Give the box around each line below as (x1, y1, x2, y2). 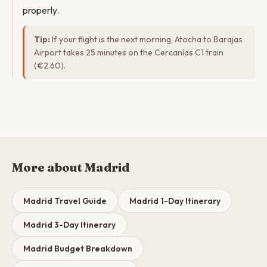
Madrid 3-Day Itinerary (23, 219, 116, 230)
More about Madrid (12, 160, 129, 175)
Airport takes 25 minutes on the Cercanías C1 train (34, 47, 223, 58)
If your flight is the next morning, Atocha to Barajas (50, 34, 243, 45)
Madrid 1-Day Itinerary (129, 195, 221, 206)
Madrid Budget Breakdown (23, 243, 132, 254)
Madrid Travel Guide (23, 195, 107, 206)
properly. (23, 4, 59, 16)
